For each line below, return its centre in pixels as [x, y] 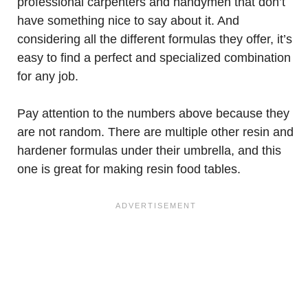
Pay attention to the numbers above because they [153, 113]
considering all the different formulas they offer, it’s [155, 39]
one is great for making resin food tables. [129, 169]
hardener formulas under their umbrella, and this [149, 151]
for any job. [48, 76]
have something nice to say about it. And [128, 21]
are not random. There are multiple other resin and [155, 132]
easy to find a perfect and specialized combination [154, 58]
